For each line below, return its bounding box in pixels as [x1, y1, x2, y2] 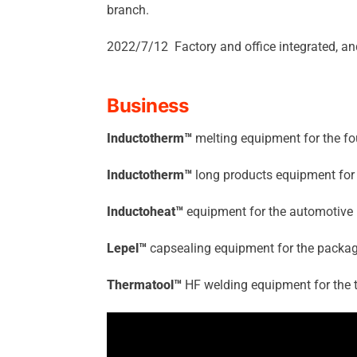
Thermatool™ [107, 277, 182, 292]
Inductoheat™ [107, 204, 183, 219]
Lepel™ [107, 241, 147, 256]
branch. [107, 2, 149, 18]
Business [107, 94, 189, 117]
